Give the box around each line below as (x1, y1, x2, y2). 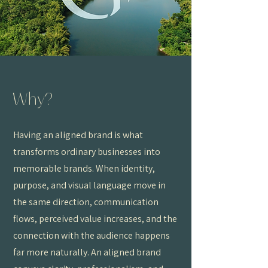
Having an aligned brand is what (13, 129, 143, 141)
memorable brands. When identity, (13, 162, 155, 175)
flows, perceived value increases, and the (13, 212, 177, 225)
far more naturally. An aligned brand (13, 246, 161, 258)
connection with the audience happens (13, 229, 170, 242)
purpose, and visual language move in (13, 179, 166, 191)
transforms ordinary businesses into (13, 145, 160, 158)
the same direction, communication (13, 196, 159, 208)
